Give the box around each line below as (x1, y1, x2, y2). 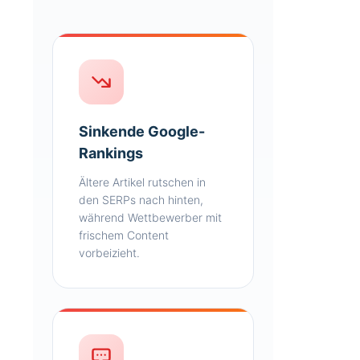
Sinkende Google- (79, 123, 205, 140)
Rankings (79, 145, 143, 162)
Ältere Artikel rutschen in (79, 175, 206, 189)
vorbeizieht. (79, 246, 140, 260)
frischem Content (79, 228, 169, 242)
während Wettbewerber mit (79, 211, 222, 224)
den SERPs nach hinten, (79, 193, 203, 207)
